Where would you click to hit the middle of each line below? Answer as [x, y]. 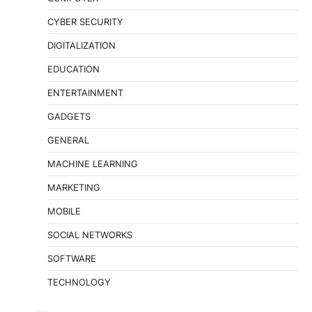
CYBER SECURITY [85, 22]
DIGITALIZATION [81, 46]
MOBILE [64, 211]
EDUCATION [73, 69]
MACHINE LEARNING [93, 164]
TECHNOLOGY [79, 282]
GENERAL [68, 140]
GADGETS [69, 117]
